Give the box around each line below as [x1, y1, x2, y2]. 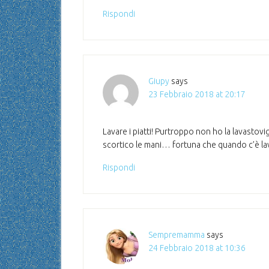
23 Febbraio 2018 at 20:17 [148, 89, 246, 99]
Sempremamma [148, 230, 205, 240]
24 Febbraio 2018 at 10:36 [148, 243, 246, 253]
